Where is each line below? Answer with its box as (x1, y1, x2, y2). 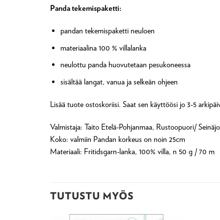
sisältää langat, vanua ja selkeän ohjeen (60, 77, 178, 86)
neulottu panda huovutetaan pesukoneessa (60, 60, 191, 70)
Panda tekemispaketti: (50, 3, 121, 13)
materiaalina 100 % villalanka (60, 43, 146, 53)
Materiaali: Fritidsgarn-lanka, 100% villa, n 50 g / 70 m (50, 146, 215, 156)
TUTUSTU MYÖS (50, 190, 134, 202)
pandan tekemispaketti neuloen (60, 26, 155, 36)
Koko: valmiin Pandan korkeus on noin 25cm (50, 134, 185, 144)
